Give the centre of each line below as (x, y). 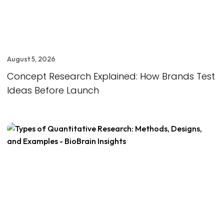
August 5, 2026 (31, 59)
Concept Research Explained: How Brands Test (111, 76)
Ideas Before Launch (53, 90)
